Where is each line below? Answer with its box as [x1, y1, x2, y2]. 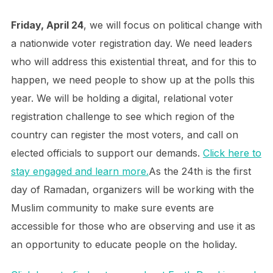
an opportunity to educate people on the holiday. [10, 238, 237, 250]
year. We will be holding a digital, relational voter [10, 92, 233, 104]
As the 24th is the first [148, 165, 251, 177]
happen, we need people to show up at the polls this [10, 74, 255, 86]
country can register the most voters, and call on [10, 129, 238, 141]
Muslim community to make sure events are [10, 202, 214, 214]
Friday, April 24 [10, 19, 83, 31]
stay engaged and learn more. [10, 165, 149, 177]
